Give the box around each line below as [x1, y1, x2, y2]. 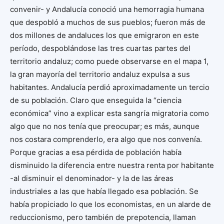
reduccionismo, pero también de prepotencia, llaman [10, 212, 196, 222]
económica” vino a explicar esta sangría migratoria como [10, 108, 209, 118]
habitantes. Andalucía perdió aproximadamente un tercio [10, 82, 209, 92]
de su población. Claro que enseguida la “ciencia [10, 95, 181, 105]
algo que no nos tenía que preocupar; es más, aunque [10, 121, 199, 131]
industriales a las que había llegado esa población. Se [10, 186, 198, 196]
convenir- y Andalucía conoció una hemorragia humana [10, 4, 204, 14]
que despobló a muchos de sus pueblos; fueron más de [10, 17, 205, 27]
